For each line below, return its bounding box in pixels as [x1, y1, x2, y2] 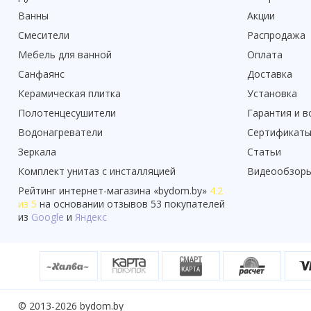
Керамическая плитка [18, 87, 121, 101]
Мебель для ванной [18, 48, 112, 62]
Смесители [18, 28, 69, 42]
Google [31, 210, 64, 224]
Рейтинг [18, 184, 59, 198]
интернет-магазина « [59, 184, 158, 198]
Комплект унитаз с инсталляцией [18, 165, 176, 178]
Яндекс [75, 210, 107, 224]
